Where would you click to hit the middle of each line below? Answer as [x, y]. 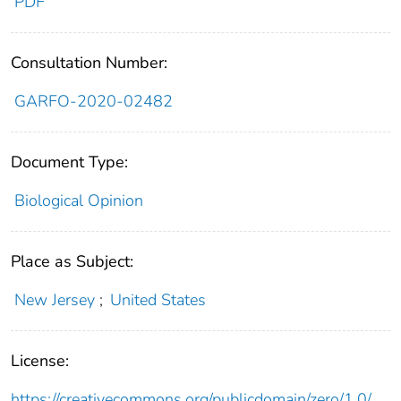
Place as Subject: [72, 262]
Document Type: [69, 162]
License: [40, 361]
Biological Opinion [78, 201]
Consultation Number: [89, 63]
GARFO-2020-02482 [93, 102]
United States [158, 300]
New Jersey [54, 300]
